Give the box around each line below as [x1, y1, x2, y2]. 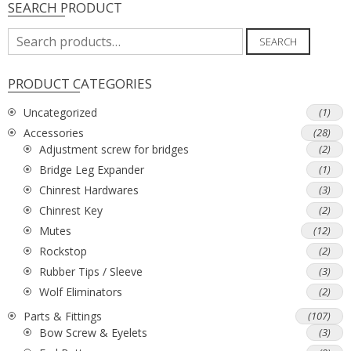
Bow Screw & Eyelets [39, 325, 147, 341]
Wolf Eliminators [39, 284, 122, 300]
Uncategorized [24, 105, 97, 121]
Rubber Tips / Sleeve [39, 264, 143, 280]
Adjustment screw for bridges [39, 142, 189, 157]
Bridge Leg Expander [39, 162, 144, 178]
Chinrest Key [39, 203, 103, 219]
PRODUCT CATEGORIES [8, 74, 152, 92]
